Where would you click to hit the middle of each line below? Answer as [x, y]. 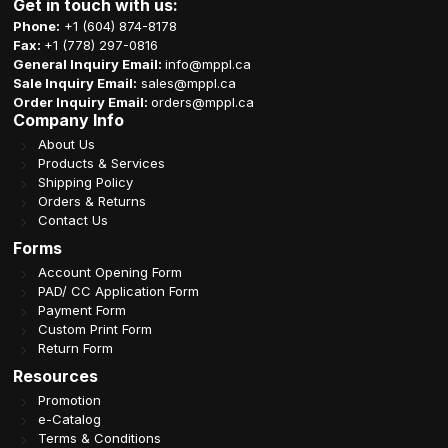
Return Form [76, 348]
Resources [56, 376]
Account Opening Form [110, 272]
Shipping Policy [86, 182]
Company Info [69, 120]
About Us [67, 144]
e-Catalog [70, 419]
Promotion [70, 400]
